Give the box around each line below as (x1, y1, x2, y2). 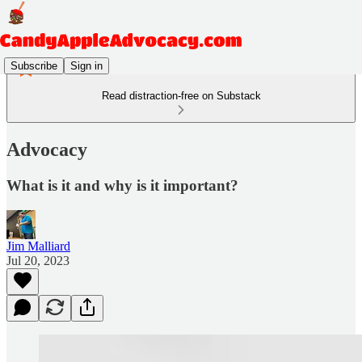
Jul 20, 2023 (6, 253, 69, 267)
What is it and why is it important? (6, 176, 238, 194)
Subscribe (11, 59, 57, 72)
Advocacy (6, 138, 87, 160)
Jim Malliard (6, 238, 70, 253)
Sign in (70, 59, 103, 72)
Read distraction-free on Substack (101, 90, 261, 102)
